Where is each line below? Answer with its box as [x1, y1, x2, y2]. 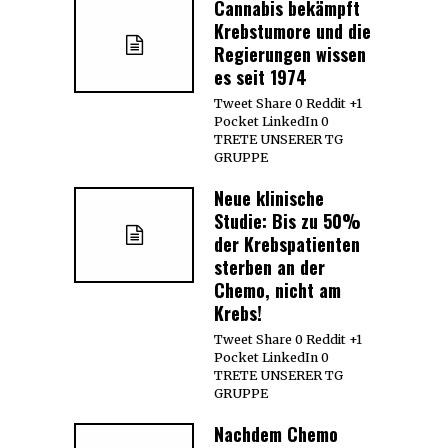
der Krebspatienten [214, 230, 360, 257]
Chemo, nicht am [214, 276, 341, 303]
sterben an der [214, 253, 325, 280]
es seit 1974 [214, 63, 307, 90]
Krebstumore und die [214, 17, 371, 44]
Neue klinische [214, 184, 324, 211]
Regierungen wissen [214, 40, 366, 67]
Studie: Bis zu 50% [214, 207, 361, 234]
